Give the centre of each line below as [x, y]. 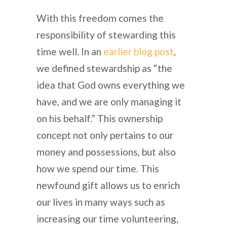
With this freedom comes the [100, 18]
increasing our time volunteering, [107, 218]
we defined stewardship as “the [104, 68]
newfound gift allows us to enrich [108, 185]
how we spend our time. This [98, 168]
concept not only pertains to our [105, 135]
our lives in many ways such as [101, 202]
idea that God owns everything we [111, 85]
